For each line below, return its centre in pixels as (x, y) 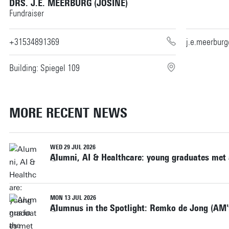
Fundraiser (26, 13)
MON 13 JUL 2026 (73, 198)
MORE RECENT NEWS (68, 113)
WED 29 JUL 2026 (73, 147)
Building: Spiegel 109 (44, 68)
